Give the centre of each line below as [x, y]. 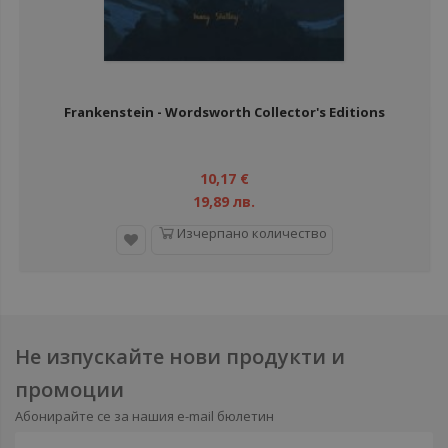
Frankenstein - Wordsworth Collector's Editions [224, 112]
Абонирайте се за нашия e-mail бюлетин [144, 416]
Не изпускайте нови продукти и [180, 356]
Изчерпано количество [251, 233]
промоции [69, 389]
